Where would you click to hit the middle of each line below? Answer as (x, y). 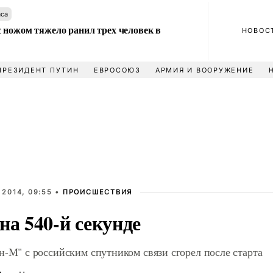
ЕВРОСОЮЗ (117, 70)
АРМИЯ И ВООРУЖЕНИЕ (204, 70)
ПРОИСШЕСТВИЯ (97, 192)
